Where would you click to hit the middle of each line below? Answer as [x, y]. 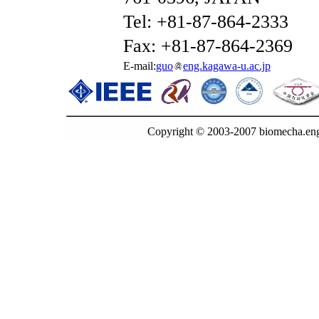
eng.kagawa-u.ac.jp [227, 66]
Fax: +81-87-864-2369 [208, 46]
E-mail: [140, 66]
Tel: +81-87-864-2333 [206, 22]
